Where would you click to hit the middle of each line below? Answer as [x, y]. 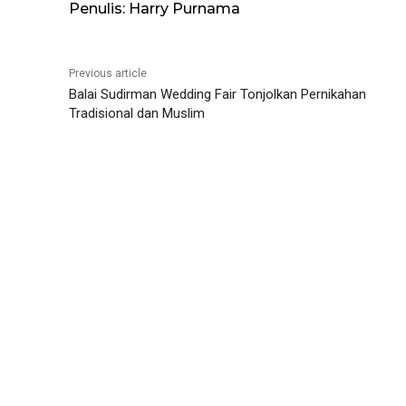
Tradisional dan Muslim [137, 113]
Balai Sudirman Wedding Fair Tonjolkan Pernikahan [217, 94]
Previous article [108, 73]
